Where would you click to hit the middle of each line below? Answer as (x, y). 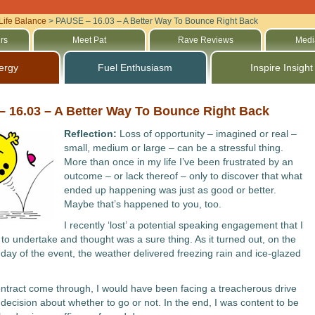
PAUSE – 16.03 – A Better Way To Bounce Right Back (156, 21)
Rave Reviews (205, 40)
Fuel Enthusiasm (135, 67)
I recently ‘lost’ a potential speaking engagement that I (183, 225)
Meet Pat (90, 40)
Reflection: (91, 134)
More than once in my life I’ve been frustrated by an (178, 162)
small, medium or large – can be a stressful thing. (173, 148)
